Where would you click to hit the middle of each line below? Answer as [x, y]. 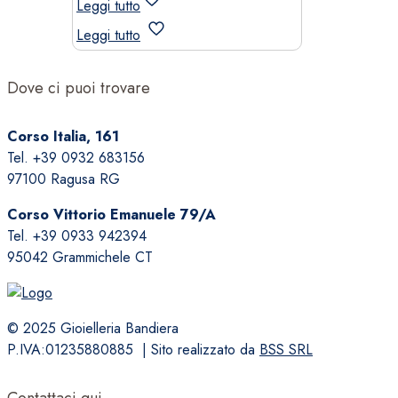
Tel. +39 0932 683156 [76, 157]
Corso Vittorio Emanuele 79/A [111, 214]
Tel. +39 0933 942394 [77, 235]
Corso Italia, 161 [63, 136]
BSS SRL [286, 349]
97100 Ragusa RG [64, 179]
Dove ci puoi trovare [79, 88]
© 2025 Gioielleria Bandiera [93, 328]
